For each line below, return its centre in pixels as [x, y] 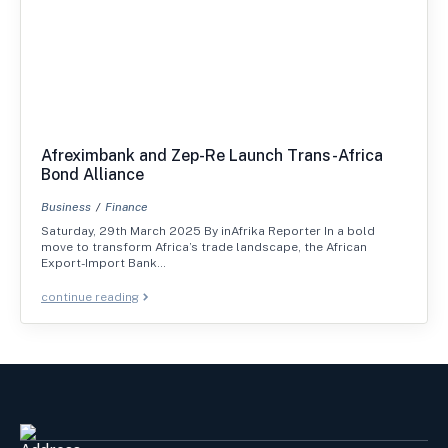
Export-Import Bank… [103, 262]
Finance [126, 206]
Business [66, 206]
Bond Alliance [92, 174]
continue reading [90, 296]
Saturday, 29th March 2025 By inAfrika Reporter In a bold [208, 230]
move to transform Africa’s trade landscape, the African [204, 246]
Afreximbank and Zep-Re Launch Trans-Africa [212, 155]
